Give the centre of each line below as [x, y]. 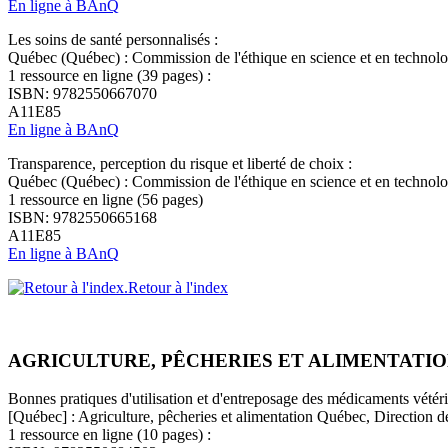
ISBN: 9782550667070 [82, 94]
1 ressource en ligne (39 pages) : [109, 76]
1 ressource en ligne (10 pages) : [109, 435]
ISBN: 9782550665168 [82, 218]
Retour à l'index [178, 288]
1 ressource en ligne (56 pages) [105, 200]
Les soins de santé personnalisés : [113, 40]
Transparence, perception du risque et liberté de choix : [180, 164]
